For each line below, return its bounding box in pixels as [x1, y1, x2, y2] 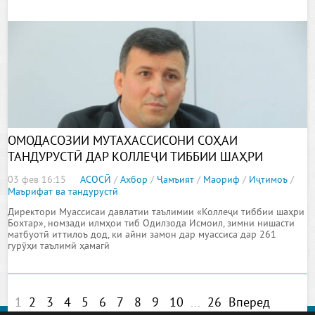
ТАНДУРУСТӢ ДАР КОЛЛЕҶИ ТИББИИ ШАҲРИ [8, 150, 264, 166]
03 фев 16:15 [8, 174, 67, 186]
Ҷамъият [157, 174, 195, 186]
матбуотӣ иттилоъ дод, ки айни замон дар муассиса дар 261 [8, 229, 277, 241]
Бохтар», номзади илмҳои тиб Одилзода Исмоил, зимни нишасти [8, 218, 295, 230]
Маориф [203, 174, 240, 186]
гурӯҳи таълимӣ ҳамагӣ [8, 240, 110, 252]
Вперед [229, 295, 271, 311]
